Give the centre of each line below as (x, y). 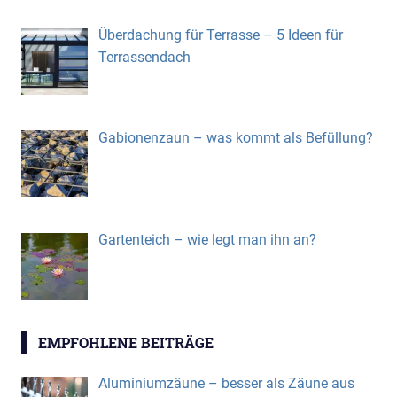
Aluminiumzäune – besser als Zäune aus (226, 384)
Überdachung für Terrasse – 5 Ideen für (221, 35)
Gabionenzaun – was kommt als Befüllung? (236, 137)
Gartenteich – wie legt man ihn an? (207, 240)
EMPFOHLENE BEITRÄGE (125, 343)
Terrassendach (144, 57)
